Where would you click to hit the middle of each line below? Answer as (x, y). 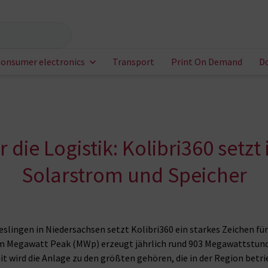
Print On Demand (207, 62)
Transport (133, 62)
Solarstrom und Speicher (134, 175)
